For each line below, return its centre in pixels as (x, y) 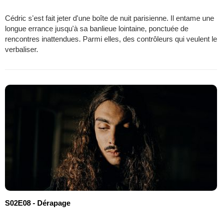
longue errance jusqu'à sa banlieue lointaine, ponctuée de (97, 28)
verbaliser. (22, 49)
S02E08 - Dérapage (38, 203)
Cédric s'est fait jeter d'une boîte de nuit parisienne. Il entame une (110, 18)
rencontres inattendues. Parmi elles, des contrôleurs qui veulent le (111, 39)
